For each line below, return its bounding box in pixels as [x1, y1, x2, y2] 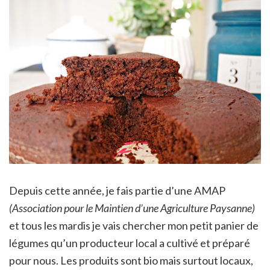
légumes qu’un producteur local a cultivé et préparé [9, 236, 250, 250]
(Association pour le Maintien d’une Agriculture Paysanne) [9, 201, 255, 215]
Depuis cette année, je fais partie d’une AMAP [9, 183, 225, 197]
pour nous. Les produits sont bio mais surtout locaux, [9, 253, 253, 267]
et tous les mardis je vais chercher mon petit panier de [9, 218, 259, 232]
